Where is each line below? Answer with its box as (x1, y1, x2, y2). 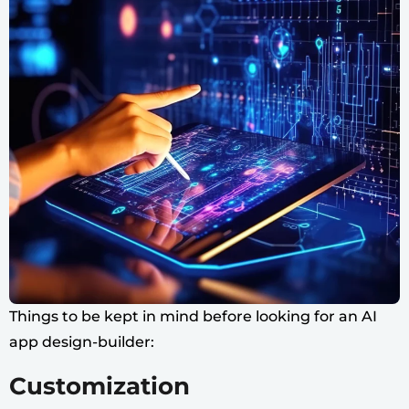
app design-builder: (9, 333, 154, 351)
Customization (9, 371, 190, 401)
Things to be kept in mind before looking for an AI (9, 308, 377, 326)
